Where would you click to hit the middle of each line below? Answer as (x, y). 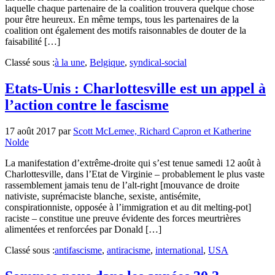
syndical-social (158, 62)
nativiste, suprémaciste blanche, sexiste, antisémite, (103, 196)
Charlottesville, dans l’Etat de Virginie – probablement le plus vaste (135, 174)
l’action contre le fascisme (87, 105)
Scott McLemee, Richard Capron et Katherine (162, 131)
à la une (70, 62)
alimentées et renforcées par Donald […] (83, 229)
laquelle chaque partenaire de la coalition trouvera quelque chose (130, 8)
